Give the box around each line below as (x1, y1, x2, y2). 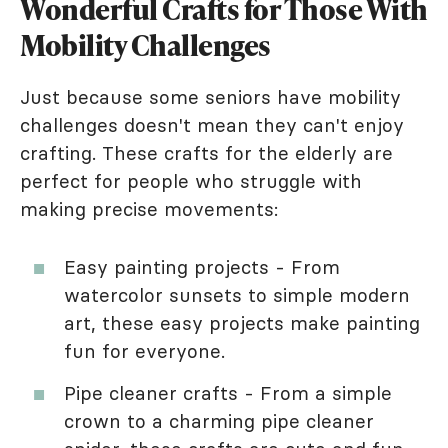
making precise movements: (20, 197, 278, 222)
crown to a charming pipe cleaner (64, 409, 374, 434)
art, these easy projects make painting (64, 311, 420, 336)
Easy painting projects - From (64, 255, 340, 280)
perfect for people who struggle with (20, 169, 362, 194)
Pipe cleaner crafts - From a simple (64, 381, 392, 406)
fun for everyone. (64, 339, 225, 364)
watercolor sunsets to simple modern (64, 283, 410, 308)
